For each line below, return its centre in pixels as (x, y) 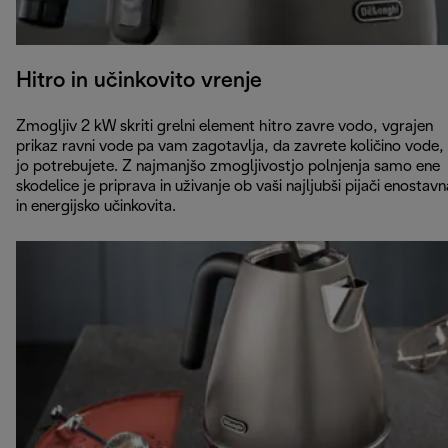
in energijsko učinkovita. (96, 206)
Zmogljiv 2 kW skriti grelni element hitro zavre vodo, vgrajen (224, 126)
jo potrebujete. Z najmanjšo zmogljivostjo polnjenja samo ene (228, 166)
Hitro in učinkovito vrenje (139, 80)
